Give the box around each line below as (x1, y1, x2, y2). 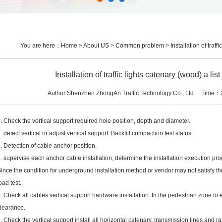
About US (83, 42, 109, 49)
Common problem (115, 42, 164, 49)
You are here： (20, 42, 61, 49)
